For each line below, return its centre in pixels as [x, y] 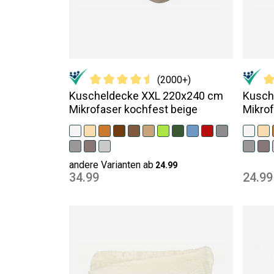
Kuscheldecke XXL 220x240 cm [146, 96]
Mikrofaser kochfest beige [133, 109]
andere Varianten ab [111, 165]
